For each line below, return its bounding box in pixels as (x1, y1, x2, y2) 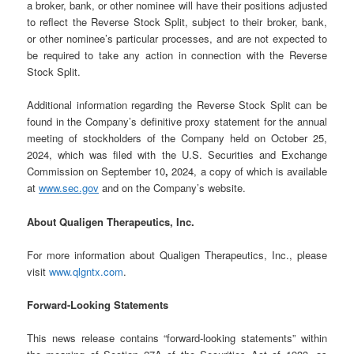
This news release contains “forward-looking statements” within (27, 330, 327, 345)
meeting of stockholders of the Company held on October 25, (27, 130, 327, 146)
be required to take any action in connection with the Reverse (27, 47, 327, 63)
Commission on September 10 (27, 164, 166, 179)
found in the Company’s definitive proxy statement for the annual (27, 114, 327, 130)
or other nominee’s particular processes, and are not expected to (27, 31, 327, 47)
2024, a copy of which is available (168, 164, 327, 179)
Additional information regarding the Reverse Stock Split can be (27, 97, 327, 113)
